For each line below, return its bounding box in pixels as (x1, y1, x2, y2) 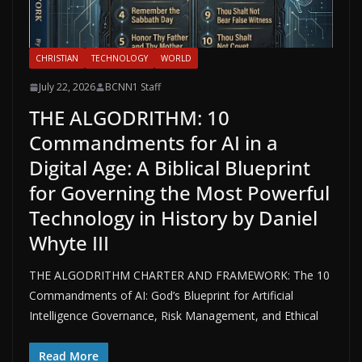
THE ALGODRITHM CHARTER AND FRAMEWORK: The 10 (29, 267, 330, 284)
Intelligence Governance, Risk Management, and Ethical (29, 308, 318, 324)
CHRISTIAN (36, 53, 78, 65)
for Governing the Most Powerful (29, 179, 330, 207)
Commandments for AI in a (29, 129, 278, 157)
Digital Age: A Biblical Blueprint (29, 154, 310, 182)
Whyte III (29, 229, 109, 257)
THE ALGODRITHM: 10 (29, 104, 229, 132)
